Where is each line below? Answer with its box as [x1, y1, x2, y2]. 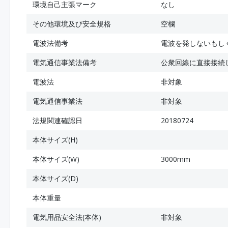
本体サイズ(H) [33, 135, 78, 145]
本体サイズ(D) [33, 174, 78, 183]
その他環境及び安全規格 [33, 19, 111, 28]
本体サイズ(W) [33, 154, 79, 164]
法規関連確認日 [33, 116, 82, 125]
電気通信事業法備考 [33, 58, 97, 67]
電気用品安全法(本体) [33, 212, 101, 222]
